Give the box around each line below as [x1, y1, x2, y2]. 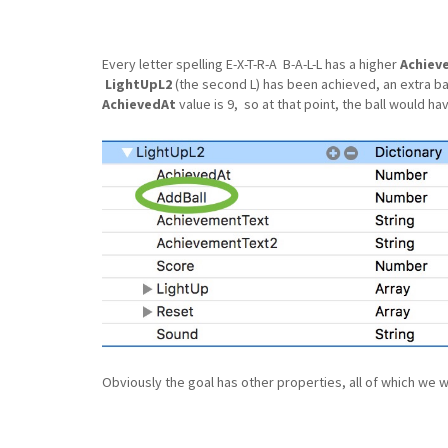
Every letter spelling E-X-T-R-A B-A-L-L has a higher [102, 54, 400, 73]
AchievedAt [102, 94, 176, 113]
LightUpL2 [105, 74, 172, 93]
